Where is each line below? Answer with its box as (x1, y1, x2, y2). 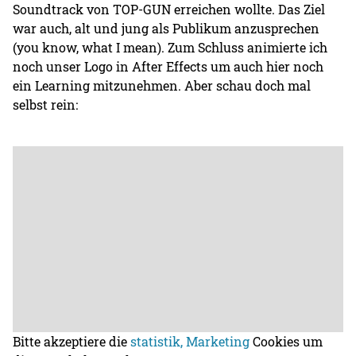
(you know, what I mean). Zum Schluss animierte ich (13, 38, 328, 56)
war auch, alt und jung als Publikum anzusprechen (13, 19, 320, 37)
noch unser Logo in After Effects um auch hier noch (13, 57, 324, 75)
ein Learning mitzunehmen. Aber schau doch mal (13, 76, 311, 94)
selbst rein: (13, 95, 79, 113)
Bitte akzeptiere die (13, 332, 131, 350)
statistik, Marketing (130, 332, 250, 350)
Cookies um (250, 332, 323, 350)
